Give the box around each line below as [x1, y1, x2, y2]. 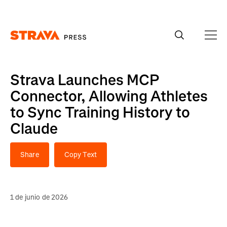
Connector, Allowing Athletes [10, 86, 208, 106]
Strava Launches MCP [10, 70, 159, 90]
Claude [10, 119, 58, 139]
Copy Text [64, 150, 97, 160]
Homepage [10, 40, 44, 49]
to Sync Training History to [10, 102, 190, 123]
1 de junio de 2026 [10, 193, 68, 202]
